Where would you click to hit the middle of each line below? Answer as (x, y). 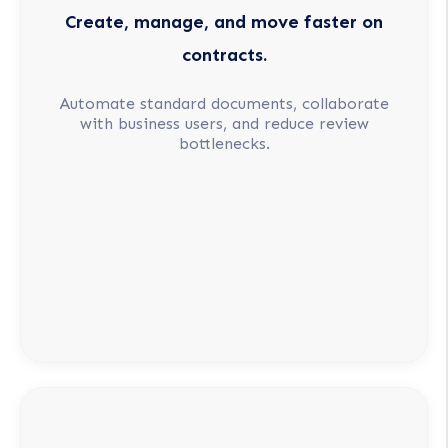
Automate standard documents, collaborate (224, 104)
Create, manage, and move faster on (224, 22)
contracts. (224, 55)
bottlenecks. (224, 144)
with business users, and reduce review (224, 124)
